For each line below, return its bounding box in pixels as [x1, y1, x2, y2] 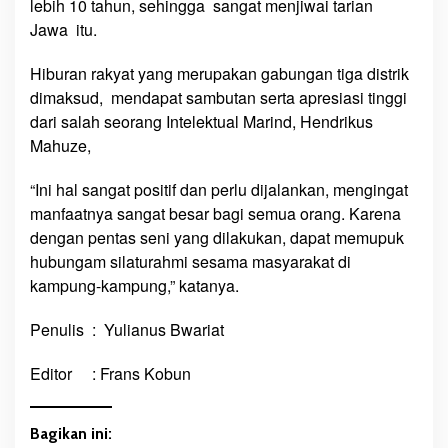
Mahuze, [30, 134, 91, 158]
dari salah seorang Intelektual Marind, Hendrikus [30, 110, 373, 134]
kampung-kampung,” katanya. [30, 274, 239, 298]
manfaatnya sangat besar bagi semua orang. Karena [30, 202, 401, 226]
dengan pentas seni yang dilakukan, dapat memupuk [30, 226, 404, 250]
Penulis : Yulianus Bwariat [30, 318, 224, 342]
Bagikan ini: [30, 424, 112, 444]
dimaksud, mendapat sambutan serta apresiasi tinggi [30, 86, 407, 110]
